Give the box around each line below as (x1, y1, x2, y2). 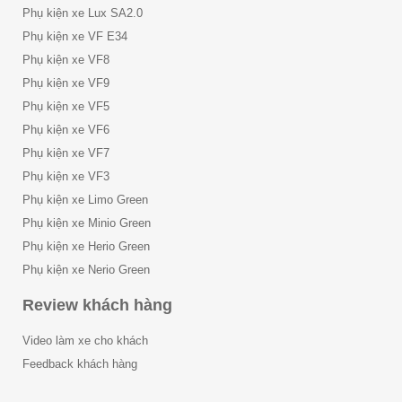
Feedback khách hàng (22, 357, 137, 371)
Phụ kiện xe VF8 (22, 53, 109, 67)
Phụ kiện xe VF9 (22, 76, 109, 91)
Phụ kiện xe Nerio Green (22, 263, 150, 277)
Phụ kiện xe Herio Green (22, 240, 150, 254)
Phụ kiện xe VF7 (22, 146, 109, 161)
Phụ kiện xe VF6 (22, 123, 109, 137)
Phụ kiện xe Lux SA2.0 (22, 6, 143, 21)
